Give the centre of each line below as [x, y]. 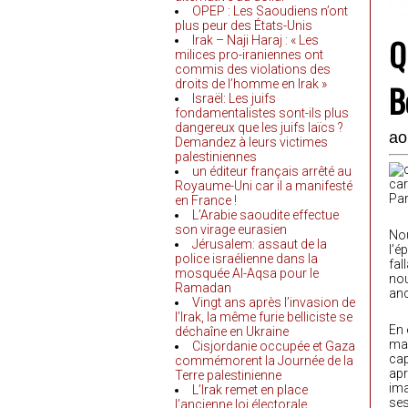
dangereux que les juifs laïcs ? [259, 128]
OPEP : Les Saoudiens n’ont [270, 11]
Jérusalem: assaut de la [260, 245]
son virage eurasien [231, 230]
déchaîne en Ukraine [232, 332]
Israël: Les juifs [234, 99]
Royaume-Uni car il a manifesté [264, 186]
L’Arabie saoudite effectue [265, 215]
